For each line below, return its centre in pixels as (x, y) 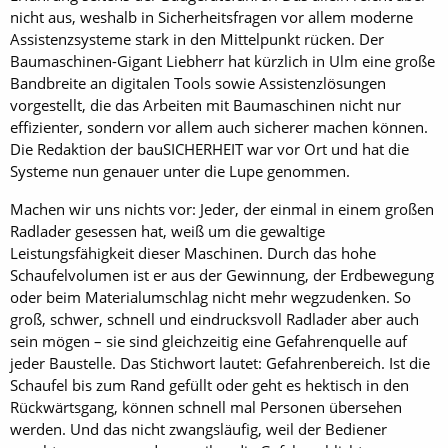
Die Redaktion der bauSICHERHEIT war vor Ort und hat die (209, 149)
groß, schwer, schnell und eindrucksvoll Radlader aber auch (214, 319)
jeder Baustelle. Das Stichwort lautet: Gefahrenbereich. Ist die (220, 363)
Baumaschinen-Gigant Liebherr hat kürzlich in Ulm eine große (222, 61)
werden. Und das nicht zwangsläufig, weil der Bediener (198, 429)
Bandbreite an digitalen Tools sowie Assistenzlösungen (198, 83)
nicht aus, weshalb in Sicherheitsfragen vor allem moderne (211, 17)
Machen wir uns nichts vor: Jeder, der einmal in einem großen (222, 209)
